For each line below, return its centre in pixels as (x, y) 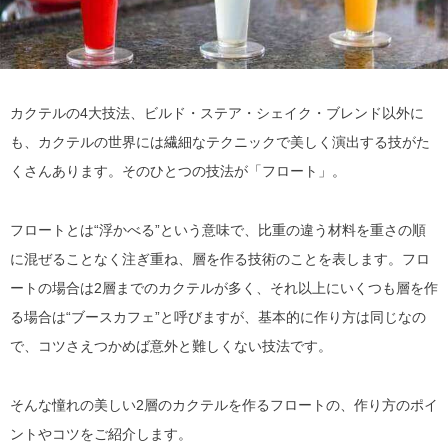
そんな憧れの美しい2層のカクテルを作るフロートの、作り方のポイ (224, 405)
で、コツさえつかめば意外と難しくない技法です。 (171, 346)
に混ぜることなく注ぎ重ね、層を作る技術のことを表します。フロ (220, 259)
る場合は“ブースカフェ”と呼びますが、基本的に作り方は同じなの (218, 317)
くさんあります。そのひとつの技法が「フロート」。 (178, 171)
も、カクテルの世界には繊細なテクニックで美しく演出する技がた (220, 142)
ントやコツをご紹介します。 (101, 434)
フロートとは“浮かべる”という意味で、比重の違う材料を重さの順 (218, 230)
